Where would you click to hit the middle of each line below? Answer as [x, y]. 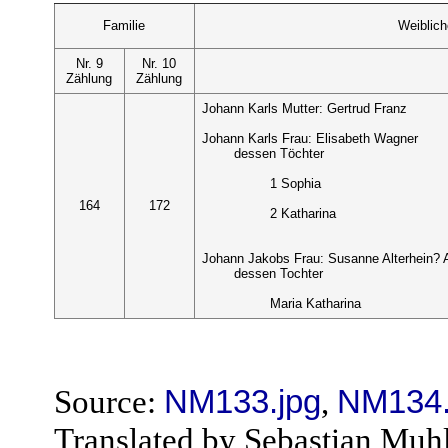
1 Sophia [296, 183]
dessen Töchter [279, 153]
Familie [124, 25]
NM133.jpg [242, 402]
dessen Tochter [279, 273]
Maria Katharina [316, 303]
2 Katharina [303, 213]
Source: [108, 402]
